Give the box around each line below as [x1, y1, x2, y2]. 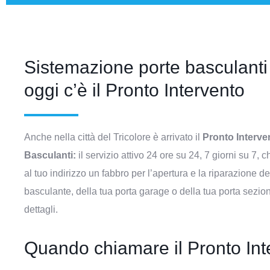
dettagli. [24, 204, 58, 215]
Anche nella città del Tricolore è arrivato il [24, 132, 202, 142]
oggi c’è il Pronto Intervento [24, 80, 245, 100]
